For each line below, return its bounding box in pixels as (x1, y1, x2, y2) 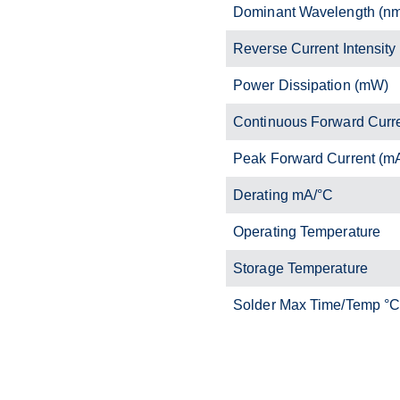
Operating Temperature (233, 223, 381, 239)
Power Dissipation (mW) (233, 77, 389, 93)
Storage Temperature (233, 260, 368, 276)
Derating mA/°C (233, 187, 334, 203)
